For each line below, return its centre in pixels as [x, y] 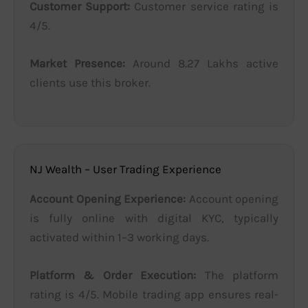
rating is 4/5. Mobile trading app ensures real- [154, 295]
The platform [237, 275]
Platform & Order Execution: [113, 275]
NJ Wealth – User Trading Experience [125, 169]
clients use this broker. [90, 82]
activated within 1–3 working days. [119, 238]
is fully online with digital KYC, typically [154, 218]
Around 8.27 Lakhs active [202, 63]
